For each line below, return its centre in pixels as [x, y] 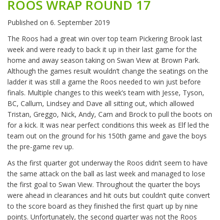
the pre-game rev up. [41, 147]
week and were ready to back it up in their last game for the [102, 50]
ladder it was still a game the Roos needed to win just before [104, 82]
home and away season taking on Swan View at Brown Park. [104, 60]
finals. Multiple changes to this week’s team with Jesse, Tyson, [106, 93]
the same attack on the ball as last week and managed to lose [106, 174]
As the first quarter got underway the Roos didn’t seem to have [108, 163]
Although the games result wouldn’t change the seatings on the [108, 71]
